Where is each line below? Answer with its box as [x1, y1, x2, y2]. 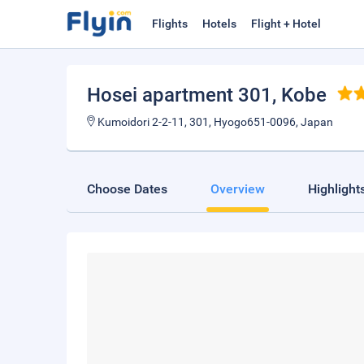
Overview [210, 181, 265, 197]
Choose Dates [87, 181, 167, 197]
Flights [152, 17, 188, 30]
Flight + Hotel [251, 17, 321, 30]
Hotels [202, 17, 236, 30]
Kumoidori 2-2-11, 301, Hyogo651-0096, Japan [95, 115, 333, 128]
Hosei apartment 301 [87, 84, 272, 106]
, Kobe [272, 84, 327, 106]
